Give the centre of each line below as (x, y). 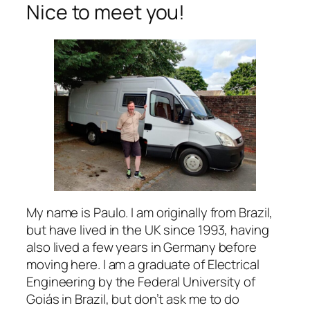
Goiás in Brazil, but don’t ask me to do (133, 299)
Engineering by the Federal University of (141, 281)
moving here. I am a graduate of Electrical (143, 264)
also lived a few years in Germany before (142, 247)
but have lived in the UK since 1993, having (148, 229)
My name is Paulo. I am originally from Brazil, (150, 212)
